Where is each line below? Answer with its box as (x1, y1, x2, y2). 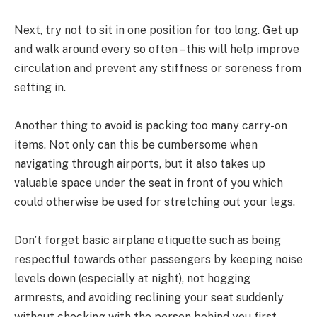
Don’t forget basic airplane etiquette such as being (14, 234, 281, 248)
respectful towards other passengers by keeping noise (14, 253, 303, 267)
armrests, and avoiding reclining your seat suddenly (14, 291, 284, 305)
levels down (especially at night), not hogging (14, 272, 250, 286)
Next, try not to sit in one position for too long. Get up (14, 23, 299, 38)
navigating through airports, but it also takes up (14, 157, 265, 171)
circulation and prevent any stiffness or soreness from (14, 62, 301, 76)
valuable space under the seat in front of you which (14, 176, 283, 190)
